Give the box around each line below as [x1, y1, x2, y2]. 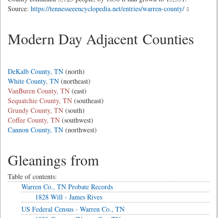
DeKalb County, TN [8, 67, 63, 76]
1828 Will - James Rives [35, 192, 102, 201]
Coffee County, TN [8, 115, 60, 125]
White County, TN [8, 76, 59, 86]
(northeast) [59, 76, 91, 86]
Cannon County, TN [8, 125, 63, 134]
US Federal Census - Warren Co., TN [21, 204, 125, 214]
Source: [8, 4, 31, 13]
